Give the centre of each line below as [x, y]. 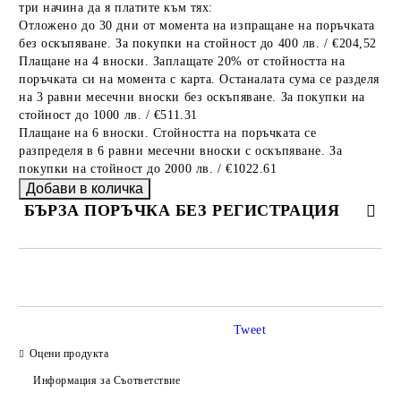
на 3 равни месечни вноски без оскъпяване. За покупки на [192, 97]
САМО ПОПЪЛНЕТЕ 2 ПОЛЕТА [200, 256]
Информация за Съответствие [107, 380]
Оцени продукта [69, 353]
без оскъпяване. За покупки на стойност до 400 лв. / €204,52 [198, 43]
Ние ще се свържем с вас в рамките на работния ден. [172, 357]
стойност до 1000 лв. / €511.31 [108, 115]
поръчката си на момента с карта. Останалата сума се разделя [200, 79]
